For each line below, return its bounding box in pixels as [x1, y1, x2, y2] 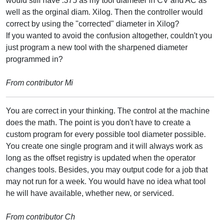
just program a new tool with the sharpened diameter [6, 43, 188, 52]
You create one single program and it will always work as [6, 141, 203, 150]
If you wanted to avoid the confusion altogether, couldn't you [6, 31, 212, 40]
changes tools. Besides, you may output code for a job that [6, 165, 208, 174]
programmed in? [6, 55, 63, 63]
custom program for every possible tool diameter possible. [6, 130, 206, 138]
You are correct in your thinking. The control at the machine [6, 106, 210, 115]
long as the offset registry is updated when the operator [6, 153, 195, 162]
